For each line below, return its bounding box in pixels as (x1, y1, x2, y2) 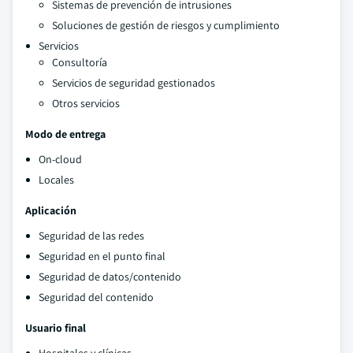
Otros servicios (52, 96, 120, 110)
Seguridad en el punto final (39, 249, 165, 263)
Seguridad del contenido (39, 290, 154, 304)
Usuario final (25, 321, 86, 335)
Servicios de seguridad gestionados (52, 76, 215, 90)
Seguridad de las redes (39, 229, 144, 243)
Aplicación (25, 203, 76, 217)
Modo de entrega (25, 127, 106, 141)
